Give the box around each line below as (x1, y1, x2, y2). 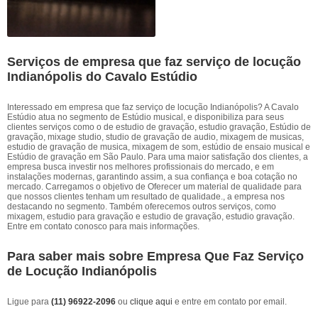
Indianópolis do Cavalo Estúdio (7, 70, 197, 84)
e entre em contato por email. (172, 297, 287, 307)
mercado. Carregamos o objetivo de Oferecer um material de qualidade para (7, 182, 302, 192)
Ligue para (7, 297, 51, 307)
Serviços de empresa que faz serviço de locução (7, 55, 301, 69)
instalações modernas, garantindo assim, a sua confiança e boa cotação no (7, 172, 297, 182)
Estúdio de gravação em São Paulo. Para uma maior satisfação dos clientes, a (7, 152, 308, 162)
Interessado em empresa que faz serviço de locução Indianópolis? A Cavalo (7, 102, 299, 112)
